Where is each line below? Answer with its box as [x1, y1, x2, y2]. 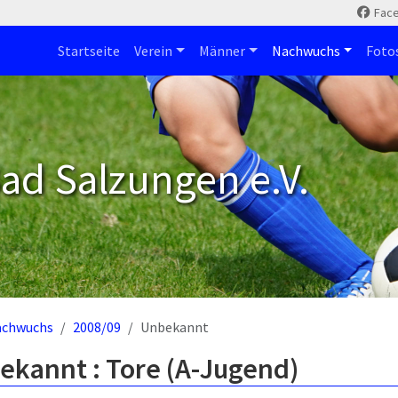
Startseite [58, 42, 121, 60]
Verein [134, 42, 173, 60]
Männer [198, 42, 245, 60]
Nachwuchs [271, 42, 340, 60]
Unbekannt [140, 318, 209, 336]
